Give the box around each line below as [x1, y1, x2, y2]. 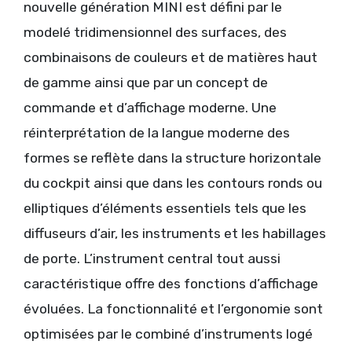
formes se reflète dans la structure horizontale [24, 150, 321, 167]
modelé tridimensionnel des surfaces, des [24, 24, 287, 41]
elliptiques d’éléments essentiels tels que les [24, 200, 306, 217]
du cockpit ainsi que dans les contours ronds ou [24, 175, 322, 192]
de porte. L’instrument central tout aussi [24, 251, 280, 267]
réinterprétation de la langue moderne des [24, 125, 290, 141]
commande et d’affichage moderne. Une [24, 100, 277, 116]
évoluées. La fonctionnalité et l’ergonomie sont [24, 301, 323, 317]
